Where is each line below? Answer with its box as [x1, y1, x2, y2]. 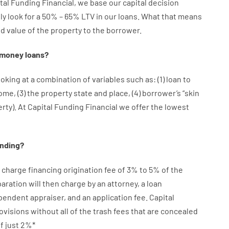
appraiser [30, 192, 64, 202]
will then [28, 178, 59, 188]
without [30, 206, 59, 216]
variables [91, 74, 125, 84]
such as [126, 74, 153, 84]
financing [28, 165, 62, 174]
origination [63, 165, 103, 174]
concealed [160, 206, 198, 216]
